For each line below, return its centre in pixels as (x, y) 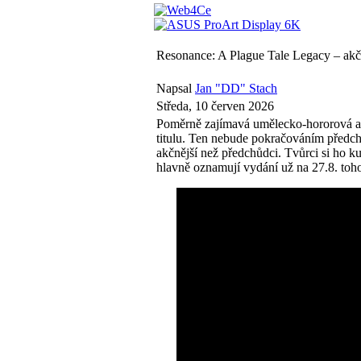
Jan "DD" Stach (236, 88)
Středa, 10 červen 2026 (215, 106)
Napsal (176, 88)
